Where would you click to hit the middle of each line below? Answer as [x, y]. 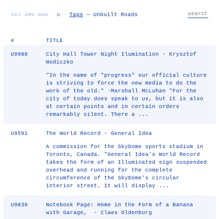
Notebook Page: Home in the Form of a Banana [120, 205]
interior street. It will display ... [108, 186]
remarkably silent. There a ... [98, 114]
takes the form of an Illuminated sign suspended [127, 162]
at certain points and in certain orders [113, 107]
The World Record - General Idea [99, 133]
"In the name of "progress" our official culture [127, 75]
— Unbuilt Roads [110, 15]
